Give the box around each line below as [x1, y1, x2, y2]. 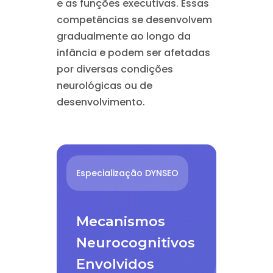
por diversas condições [56, 62, 173, 76]
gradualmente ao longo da [56, 29, 191, 43]
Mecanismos [76, 213, 165, 230]
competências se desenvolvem [56, 13, 212, 27]
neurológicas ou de [56, 79, 152, 93]
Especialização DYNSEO [76, 167, 179, 179]
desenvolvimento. [56, 95, 145, 109]
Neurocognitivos [76, 234, 195, 251]
